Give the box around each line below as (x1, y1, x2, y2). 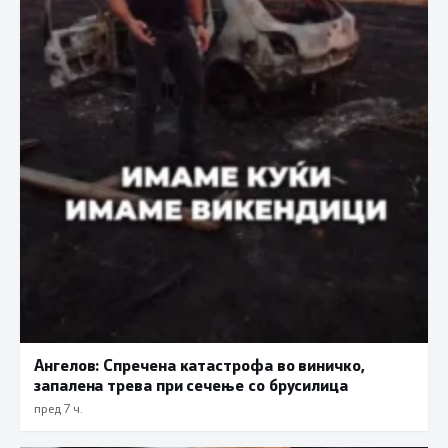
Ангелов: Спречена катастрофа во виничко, (34, 354, 365, 376)
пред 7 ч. (34, 400, 82, 417)
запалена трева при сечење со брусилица (34, 374, 348, 396)
